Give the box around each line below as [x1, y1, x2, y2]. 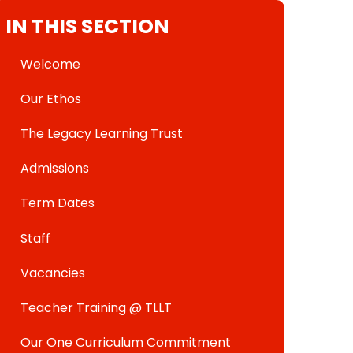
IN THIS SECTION [6, 13, 169, 40]
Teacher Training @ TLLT [20, 298, 173, 317]
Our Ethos [20, 89, 82, 108]
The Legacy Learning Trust [20, 124, 184, 143]
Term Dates [20, 194, 95, 213]
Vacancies [20, 263, 86, 282]
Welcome [20, 54, 81, 73]
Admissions [20, 159, 90, 178]
